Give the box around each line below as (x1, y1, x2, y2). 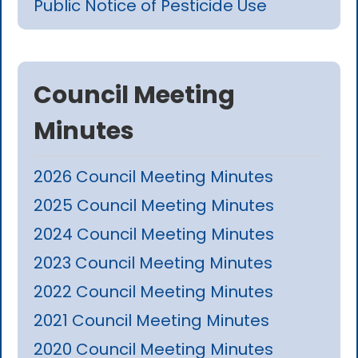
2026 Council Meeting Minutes (34, 165, 274, 189)
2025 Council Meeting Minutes (34, 194, 275, 217)
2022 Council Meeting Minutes (34, 280, 274, 304)
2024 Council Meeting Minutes (34, 223, 275, 246)
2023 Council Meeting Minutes (34, 252, 273, 275)
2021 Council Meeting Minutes (34, 309, 270, 332)
